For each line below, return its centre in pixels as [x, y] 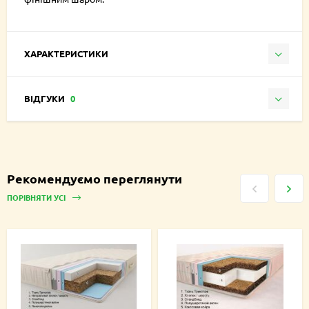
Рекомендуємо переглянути [94, 178]
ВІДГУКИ [46, 98]
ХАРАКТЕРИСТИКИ [66, 53]
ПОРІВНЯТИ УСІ [37, 197]
